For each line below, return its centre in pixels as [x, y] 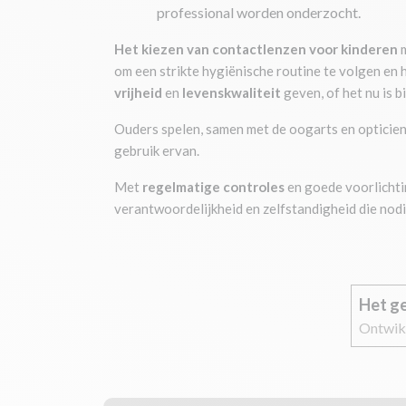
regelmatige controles [213, 187]
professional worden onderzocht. [259, 12]
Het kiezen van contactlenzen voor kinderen [257, 49]
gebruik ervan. [158, 150]
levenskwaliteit [233, 92]
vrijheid [138, 92]
